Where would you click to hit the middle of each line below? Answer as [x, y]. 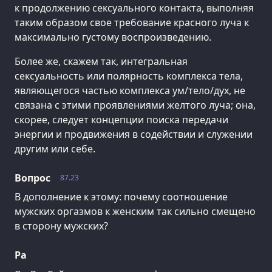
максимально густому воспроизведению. [113, 37]
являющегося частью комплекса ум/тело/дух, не [130, 90]
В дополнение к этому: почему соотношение [121, 197]
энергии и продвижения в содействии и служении [134, 134]
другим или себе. [55, 148]
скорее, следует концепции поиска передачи [121, 119]
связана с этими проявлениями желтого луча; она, [135, 105]
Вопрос [32, 178]
